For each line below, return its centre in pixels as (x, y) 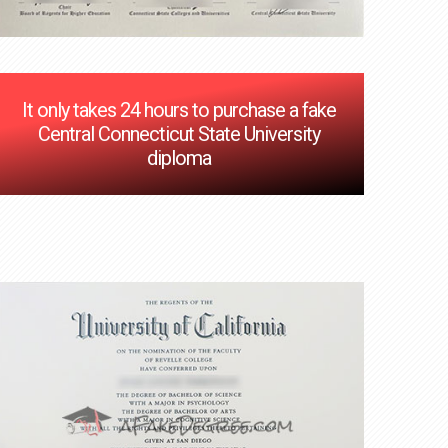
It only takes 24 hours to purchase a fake (179, 110)
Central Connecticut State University (179, 134)
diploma (179, 158)
